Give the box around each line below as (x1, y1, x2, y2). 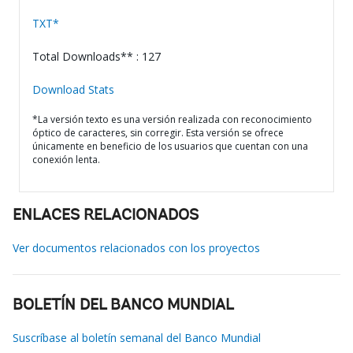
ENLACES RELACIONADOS (13, 208, 199, 224)
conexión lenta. (32, 153, 100, 166)
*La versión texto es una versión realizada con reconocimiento (32, 113, 312, 126)
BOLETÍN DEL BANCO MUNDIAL (13, 298, 234, 314)
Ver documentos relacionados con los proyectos (13, 240, 260, 255)
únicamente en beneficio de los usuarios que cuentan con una (32, 139, 308, 153)
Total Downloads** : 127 (32, 49, 161, 64)
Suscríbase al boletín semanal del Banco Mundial (13, 330, 261, 345)
